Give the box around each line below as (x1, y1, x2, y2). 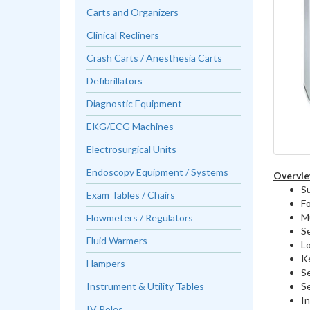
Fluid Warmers (86, 235, 148, 246)
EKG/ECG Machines (86, 120, 174, 132)
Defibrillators (86, 75, 143, 86)
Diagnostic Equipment (86, 98, 183, 109)
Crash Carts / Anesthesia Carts (86, 52, 223, 64)
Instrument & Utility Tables (86, 280, 205, 292)
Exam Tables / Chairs (86, 189, 176, 201)
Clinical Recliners (86, 29, 160, 41)
